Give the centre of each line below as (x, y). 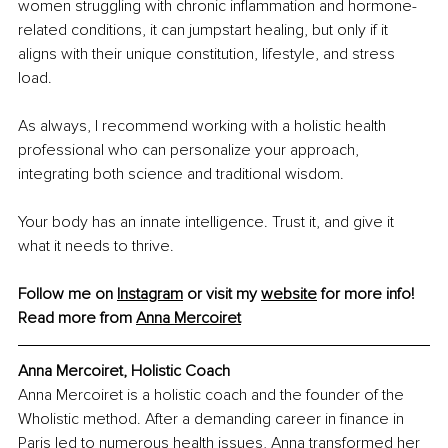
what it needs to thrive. (96, 245)
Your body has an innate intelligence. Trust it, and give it (208, 221)
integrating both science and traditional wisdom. (181, 173)
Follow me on (67, 293)
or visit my (222, 293)
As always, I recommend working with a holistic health (204, 125)
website (289, 293)
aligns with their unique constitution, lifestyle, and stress (208, 53)
